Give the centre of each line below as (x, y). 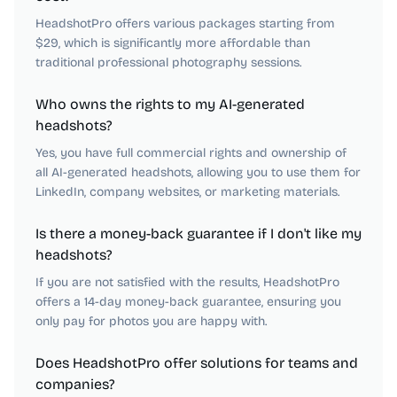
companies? (75, 384)
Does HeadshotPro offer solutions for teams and (197, 363)
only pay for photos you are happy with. (151, 321)
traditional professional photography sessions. (168, 62)
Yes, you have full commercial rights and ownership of (191, 153)
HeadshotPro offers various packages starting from (185, 23)
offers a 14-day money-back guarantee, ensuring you (188, 302)
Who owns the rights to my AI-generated (170, 104)
